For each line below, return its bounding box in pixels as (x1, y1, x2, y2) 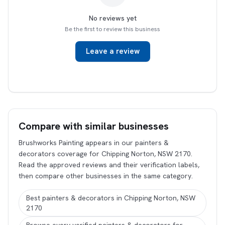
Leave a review (85, 46, 140, 56)
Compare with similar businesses (19, 120, 169, 133)
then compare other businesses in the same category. (19, 171, 193, 180)
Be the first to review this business (65, 25, 160, 33)
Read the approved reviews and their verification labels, (19, 160, 199, 169)
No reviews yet (88, 14, 137, 23)
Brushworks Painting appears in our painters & (19, 138, 169, 147)
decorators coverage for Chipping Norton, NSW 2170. (19, 149, 192, 158)
